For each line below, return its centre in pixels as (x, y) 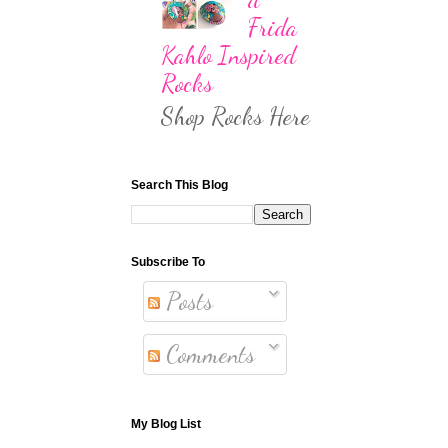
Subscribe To (168, 261)
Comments (207, 354)
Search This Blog (179, 184)
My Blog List (166, 423)
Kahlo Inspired (228, 56)
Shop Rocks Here (235, 116)
